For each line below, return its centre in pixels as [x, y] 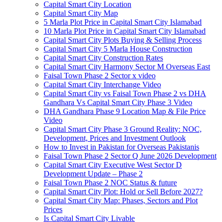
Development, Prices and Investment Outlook [115, 138]
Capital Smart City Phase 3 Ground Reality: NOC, [123, 129]
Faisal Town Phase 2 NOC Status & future [110, 183]
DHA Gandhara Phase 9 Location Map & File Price [125, 111]
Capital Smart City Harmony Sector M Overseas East [127, 67]
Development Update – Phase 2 [93, 174]
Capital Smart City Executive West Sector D [113, 165]
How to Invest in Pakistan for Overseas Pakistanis [121, 147]
